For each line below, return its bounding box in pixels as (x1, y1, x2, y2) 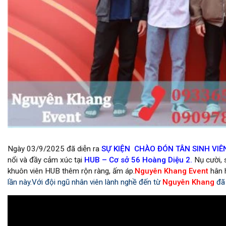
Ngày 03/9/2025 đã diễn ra (8, 144, 101, 153)
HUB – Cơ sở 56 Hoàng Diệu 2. (82, 155, 192, 164)
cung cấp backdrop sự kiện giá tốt (13, 131, 118, 139)
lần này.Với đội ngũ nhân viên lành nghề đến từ (8, 177, 162, 187)
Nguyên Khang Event (135, 166, 210, 176)
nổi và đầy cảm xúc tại (8, 155, 82, 164)
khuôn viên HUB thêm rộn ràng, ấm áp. (8, 166, 135, 176)
